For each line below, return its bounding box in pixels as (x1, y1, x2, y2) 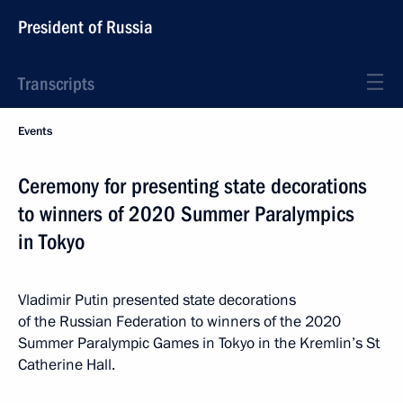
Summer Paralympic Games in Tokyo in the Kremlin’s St (18, 333, 380, 354)
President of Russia (18, 16, 153, 38)
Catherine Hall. (18, 354, 115, 375)
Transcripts (18, 73, 94, 94)
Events (18, 123, 52, 139)
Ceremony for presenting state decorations (18, 174, 367, 199)
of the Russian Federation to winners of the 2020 (18, 311, 341, 332)
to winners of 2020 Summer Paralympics (18, 201, 354, 227)
